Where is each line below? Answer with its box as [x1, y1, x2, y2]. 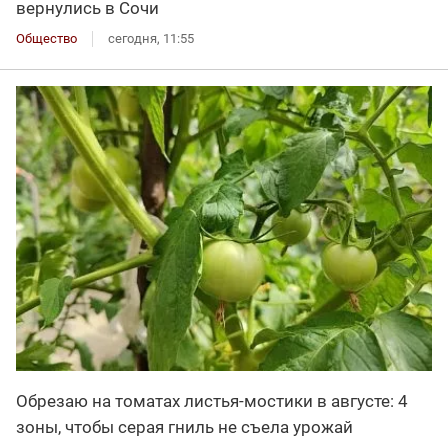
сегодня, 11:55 [108, 30, 194, 46]
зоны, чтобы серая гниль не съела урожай [16, 417, 353, 438]
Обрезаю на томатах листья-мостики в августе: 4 [16, 391, 408, 412]
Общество [16, 30, 77, 46]
